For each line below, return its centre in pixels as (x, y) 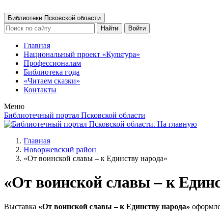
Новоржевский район (60, 150)
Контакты (40, 90)
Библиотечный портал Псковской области (75, 115)
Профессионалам (52, 63)
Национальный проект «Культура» (82, 54)
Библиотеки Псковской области (54, 18)
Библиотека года (52, 72)
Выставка (21, 206)
